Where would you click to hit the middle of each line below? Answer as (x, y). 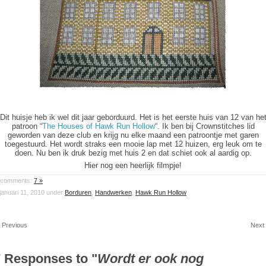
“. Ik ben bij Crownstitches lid (205, 126)
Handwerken (113, 192)
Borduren (78, 192)
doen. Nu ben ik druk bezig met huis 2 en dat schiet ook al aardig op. (133, 153)
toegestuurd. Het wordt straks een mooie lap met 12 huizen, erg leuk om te (133, 144)
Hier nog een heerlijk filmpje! (133, 165)
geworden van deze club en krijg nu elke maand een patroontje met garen (133, 135)
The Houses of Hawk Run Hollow (98, 126)
